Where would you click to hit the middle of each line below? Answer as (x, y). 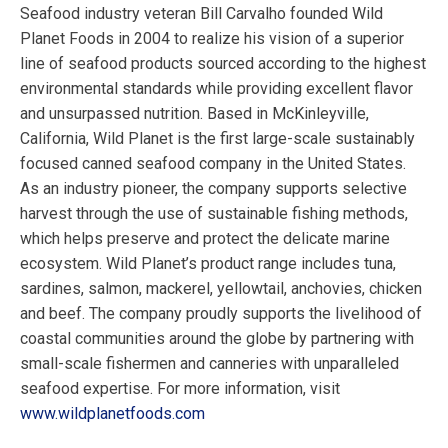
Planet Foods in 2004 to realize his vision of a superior (212, 39)
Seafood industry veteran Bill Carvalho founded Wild (201, 14)
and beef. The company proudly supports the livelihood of (221, 314)
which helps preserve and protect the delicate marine (205, 239)
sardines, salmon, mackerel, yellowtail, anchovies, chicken (221, 289)
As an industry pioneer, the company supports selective (213, 189)
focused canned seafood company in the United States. (213, 164)
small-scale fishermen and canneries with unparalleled (209, 364)
